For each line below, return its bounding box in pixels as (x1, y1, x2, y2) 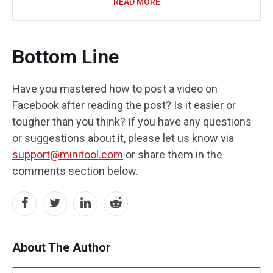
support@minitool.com (12, 147, 123, 161)
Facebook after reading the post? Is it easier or (12, 98, 236, 112)
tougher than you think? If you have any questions (12, 115, 252, 128)
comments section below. (12, 164, 138, 177)
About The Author (12, 239, 111, 255)
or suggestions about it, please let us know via (12, 131, 234, 144)
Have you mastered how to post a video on (12, 82, 218, 95)
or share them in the (123, 147, 222, 161)
